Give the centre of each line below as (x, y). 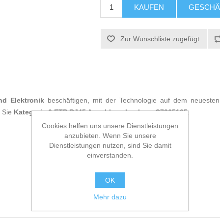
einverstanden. (110, 155)
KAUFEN (149, 7)
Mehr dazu (110, 197)
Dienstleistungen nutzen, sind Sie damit (110, 145)
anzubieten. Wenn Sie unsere (110, 135)
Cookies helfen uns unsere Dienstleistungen (110, 125)
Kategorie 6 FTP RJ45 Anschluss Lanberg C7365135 (101, 112)
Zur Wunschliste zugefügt (160, 39)
